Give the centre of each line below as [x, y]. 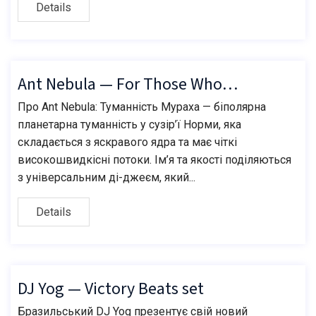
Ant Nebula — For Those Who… [128, 84]
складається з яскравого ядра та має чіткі [127, 142]
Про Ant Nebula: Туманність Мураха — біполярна [142, 107]
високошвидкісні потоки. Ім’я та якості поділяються [154, 160]
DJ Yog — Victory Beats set [111, 289]
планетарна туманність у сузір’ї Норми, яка [129, 124]
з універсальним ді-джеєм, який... [107, 177]
